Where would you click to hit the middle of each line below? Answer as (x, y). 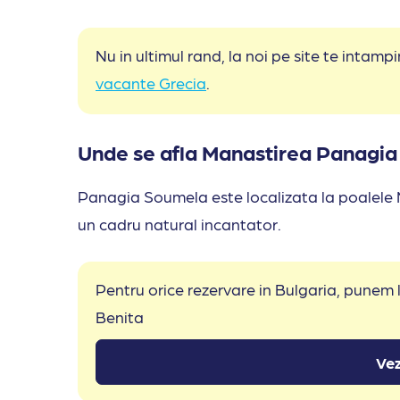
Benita (123, 317)
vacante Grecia (151, 83)
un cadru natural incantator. (181, 224)
